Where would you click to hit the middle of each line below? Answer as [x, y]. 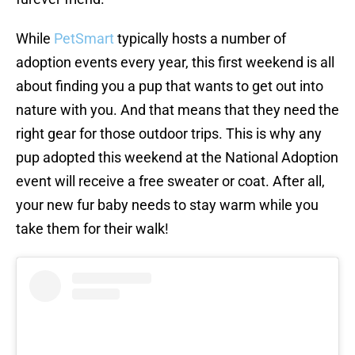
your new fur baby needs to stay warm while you [167, 205]
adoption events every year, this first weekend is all [175, 63]
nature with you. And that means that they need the [177, 110]
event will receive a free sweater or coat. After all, [170, 181]
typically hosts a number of [200, 39]
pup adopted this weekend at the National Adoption [177, 158]
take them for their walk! [92, 229]
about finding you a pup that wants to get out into [170, 86]
